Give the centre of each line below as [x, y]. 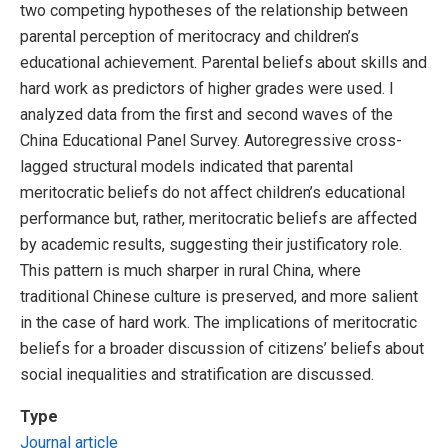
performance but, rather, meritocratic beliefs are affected [218, 219]
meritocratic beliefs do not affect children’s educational [212, 193]
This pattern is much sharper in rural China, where [190, 271]
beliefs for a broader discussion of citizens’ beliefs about [222, 349]
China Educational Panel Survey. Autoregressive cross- [211, 141]
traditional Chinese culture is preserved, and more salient [219, 297]
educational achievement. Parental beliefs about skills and [223, 63]
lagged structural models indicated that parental [186, 167]
